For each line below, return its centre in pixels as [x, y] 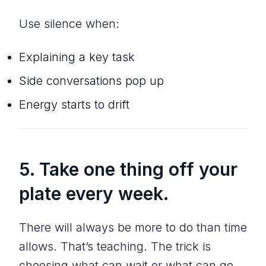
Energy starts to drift [74, 104]
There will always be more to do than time [133, 227]
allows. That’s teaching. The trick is [115, 246]
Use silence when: [69, 23]
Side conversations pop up [91, 80]
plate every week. [94, 193]
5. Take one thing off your [128, 169]
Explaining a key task [77, 57]
